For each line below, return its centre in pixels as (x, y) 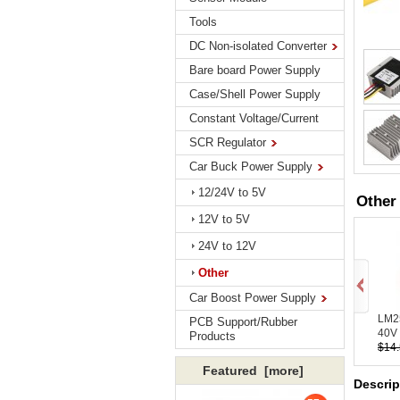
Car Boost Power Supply (253, 298)
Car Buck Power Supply (251, 167)
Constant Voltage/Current (254, 118)
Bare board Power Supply (255, 70)
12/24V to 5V (232, 192)
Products (212, 336)
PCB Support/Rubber (243, 322)
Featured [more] (253, 371)
